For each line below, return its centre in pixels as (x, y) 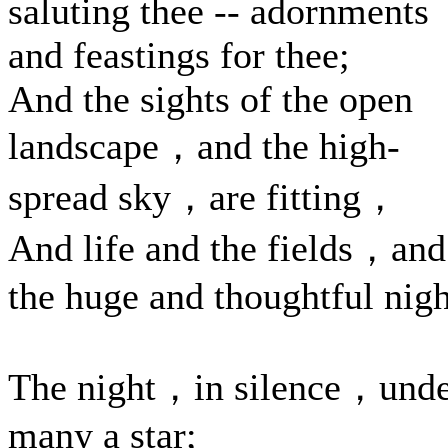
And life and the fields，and (227, 248)
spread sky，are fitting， (203, 197)
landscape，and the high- (204, 146)
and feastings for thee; (179, 55)
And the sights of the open (210, 99)
